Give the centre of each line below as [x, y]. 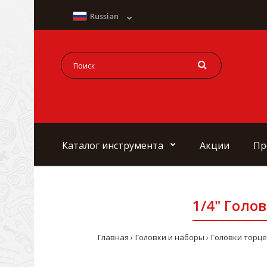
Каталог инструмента [113, 145]
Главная [113, 237]
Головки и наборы [170, 237]
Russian [104, 16]
